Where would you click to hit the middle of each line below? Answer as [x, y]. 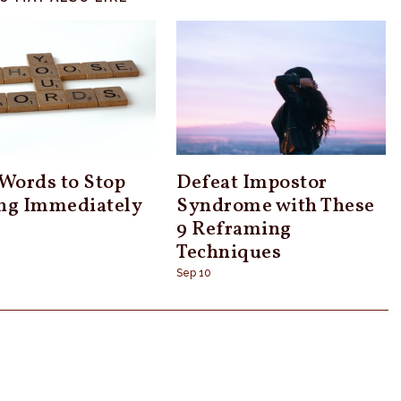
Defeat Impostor [252, 183]
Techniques [229, 252]
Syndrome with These [276, 206]
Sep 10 [194, 273]
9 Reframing [234, 229]
